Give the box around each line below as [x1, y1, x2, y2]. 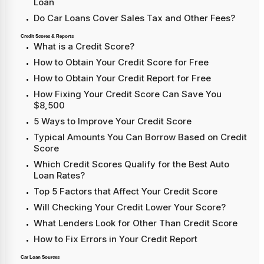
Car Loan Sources [21, 254, 60, 260]
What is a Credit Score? [34, 40, 134, 52]
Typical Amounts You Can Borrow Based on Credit [34, 131, 247, 143]
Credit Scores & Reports [21, 33, 74, 39]
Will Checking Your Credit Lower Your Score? [34, 201, 226, 213]
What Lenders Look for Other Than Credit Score [34, 217, 237, 229]
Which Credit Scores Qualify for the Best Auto [34, 158, 229, 170]
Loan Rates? [34, 169, 85, 181]
